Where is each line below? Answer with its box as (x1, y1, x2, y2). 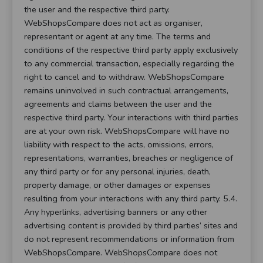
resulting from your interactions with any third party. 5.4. (24, 193, 237, 205)
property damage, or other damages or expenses (24, 179, 211, 191)
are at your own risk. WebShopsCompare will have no (24, 125, 230, 137)
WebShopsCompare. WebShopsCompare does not (24, 247, 217, 259)
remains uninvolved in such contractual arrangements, (24, 85, 228, 97)
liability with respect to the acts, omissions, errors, (24, 139, 214, 151)
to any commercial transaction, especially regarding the (24, 58, 234, 70)
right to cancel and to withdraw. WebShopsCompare (24, 71, 224, 83)
